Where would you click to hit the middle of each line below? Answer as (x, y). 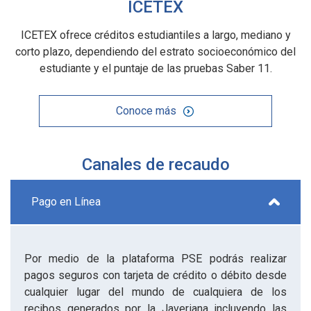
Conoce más (146, 110)
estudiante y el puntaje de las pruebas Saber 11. (155, 68)
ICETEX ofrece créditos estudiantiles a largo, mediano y (155, 35)
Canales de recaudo (155, 164)
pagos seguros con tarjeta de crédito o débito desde (155, 275)
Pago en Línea (66, 201)
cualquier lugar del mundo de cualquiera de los (155, 292)
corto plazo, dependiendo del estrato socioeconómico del (155, 51)
